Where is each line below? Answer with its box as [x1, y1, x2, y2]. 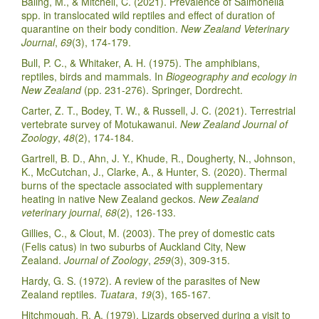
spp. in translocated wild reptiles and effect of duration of [21, 7, 275, 22]
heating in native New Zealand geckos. [21, 191, 199, 206]
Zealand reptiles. [21, 286, 100, 301]
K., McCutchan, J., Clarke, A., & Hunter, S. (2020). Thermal [21, 164, 287, 179]
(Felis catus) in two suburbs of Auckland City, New [21, 239, 246, 253]
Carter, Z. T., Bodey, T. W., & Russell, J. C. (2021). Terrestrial [21, 103, 296, 117]
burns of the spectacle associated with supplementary [21, 177, 263, 192]
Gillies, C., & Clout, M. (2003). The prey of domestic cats [21, 225, 275, 240]
